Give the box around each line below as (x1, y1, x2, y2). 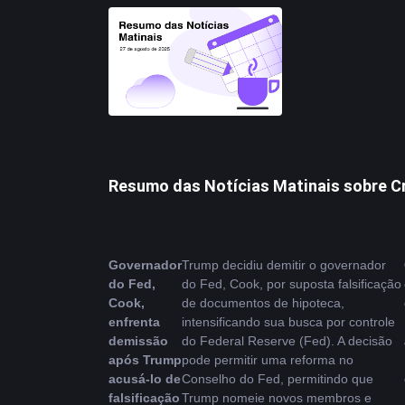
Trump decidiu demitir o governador (182, 258, 386, 272)
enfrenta (108, 315, 160, 329)
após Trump (108, 353, 182, 367)
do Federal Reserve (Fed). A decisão (182, 334, 392, 348)
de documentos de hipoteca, (182, 296, 344, 310)
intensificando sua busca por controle (182, 315, 395, 329)
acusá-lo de (108, 372, 181, 386)
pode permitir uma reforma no (182, 353, 353, 367)
